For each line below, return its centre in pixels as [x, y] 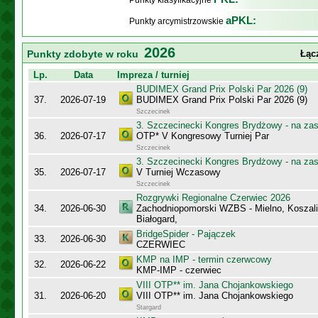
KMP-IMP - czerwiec [179, 270]
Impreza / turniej [153, 75]
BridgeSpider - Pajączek [186, 234]
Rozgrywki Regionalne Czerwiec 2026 [213, 198]
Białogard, [157, 219]
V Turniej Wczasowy [179, 172]
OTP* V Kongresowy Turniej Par [203, 136]
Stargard [149, 307]
